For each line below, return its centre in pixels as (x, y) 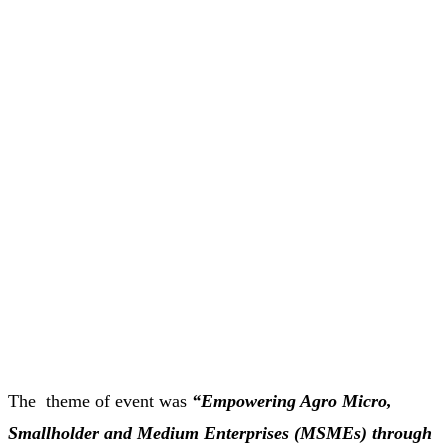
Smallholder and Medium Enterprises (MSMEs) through (220, 433)
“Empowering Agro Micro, (292, 401)
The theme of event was (100, 401)
